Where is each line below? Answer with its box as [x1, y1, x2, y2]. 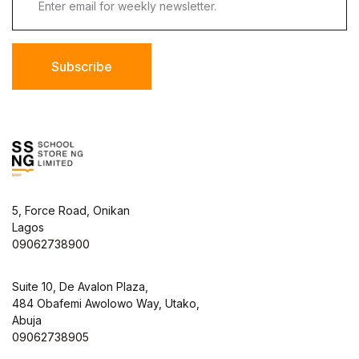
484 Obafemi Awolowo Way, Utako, [12, 296, 200, 310]
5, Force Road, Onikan [12, 203, 130, 217]
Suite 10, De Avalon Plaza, [12, 279, 148, 293]
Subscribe [51, 58, 112, 75]
